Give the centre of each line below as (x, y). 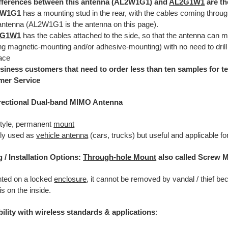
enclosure (70, 179)
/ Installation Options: (43, 157)
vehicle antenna (62, 135)
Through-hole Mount (120, 157)
